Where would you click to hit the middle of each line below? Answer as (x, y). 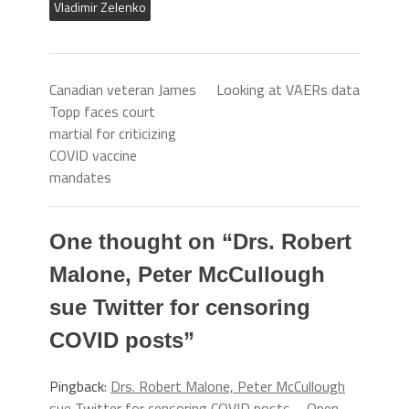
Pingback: (80, 386)
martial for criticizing (113, 133)
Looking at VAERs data (288, 89)
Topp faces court (102, 111)
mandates (80, 177)
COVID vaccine (93, 155)
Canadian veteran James (123, 89)
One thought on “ (141, 241)
